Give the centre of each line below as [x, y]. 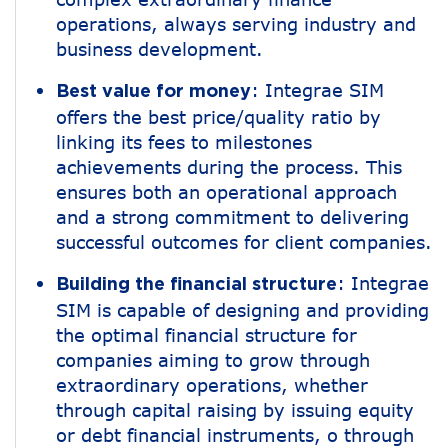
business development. [159, 49]
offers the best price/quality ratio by [218, 117]
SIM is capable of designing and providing [242, 310]
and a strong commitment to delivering [232, 217]
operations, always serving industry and [236, 24]
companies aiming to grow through [213, 360]
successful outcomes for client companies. [244, 242]
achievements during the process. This [229, 167]
